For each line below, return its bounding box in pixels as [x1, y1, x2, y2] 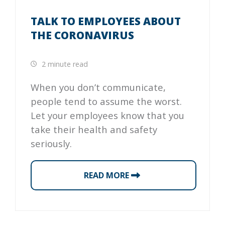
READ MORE [83, 169, 131, 181]
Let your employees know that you [31, 109, 184, 122]
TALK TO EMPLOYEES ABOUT [31, 14, 181, 28]
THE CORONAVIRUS [31, 28, 134, 42]
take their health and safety [31, 123, 157, 136]
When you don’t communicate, [31, 81, 166, 94]
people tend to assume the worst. [31, 95, 182, 108]
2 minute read [40, 59, 88, 69]
